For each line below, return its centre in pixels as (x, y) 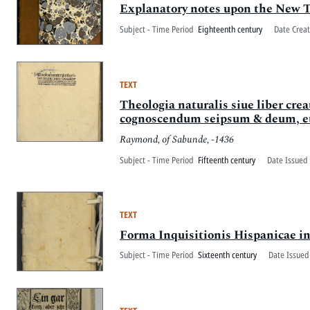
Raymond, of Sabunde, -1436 (177, 139)
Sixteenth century (227, 255)
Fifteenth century (227, 160)
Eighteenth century (230, 29)
